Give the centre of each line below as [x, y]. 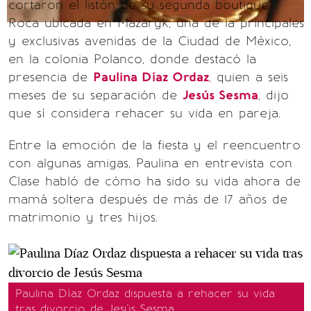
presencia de [51, 77]
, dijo [274, 95]
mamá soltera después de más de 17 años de [148, 199]
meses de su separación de [95, 95]
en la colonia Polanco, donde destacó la [132, 59]
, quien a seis [249, 77]
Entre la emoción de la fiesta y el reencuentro [154, 145]
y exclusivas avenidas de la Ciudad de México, [150, 41]
